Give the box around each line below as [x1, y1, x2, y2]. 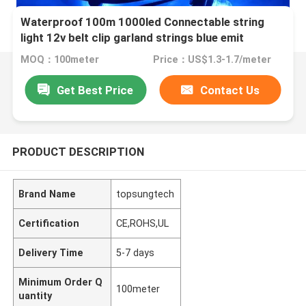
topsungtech [116, 188, 175, 199]
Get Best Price [57, 83, 134, 97]
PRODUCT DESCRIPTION [12, 144, 144, 158]
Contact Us [200, 83, 260, 97]
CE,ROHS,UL [116, 217, 169, 229]
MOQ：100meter [20, 54, 100, 66]
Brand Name [18, 188, 76, 199]
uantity [18, 290, 53, 301]
